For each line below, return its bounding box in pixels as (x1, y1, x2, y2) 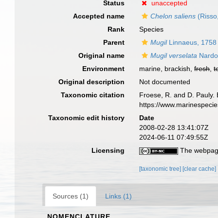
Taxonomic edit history (48, 114, 125, 122)
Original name (78, 52, 125, 59)
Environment (82, 65, 125, 73)
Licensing (91, 146, 125, 154)
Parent (103, 38, 125, 46)
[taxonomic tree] (139, 165, 183, 172)
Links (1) (105, 192, 132, 200)
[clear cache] (182, 165, 217, 172)
